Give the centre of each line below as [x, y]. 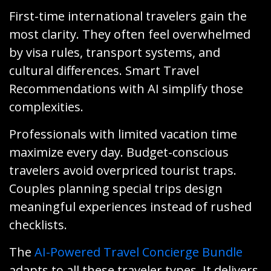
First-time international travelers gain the [128, 16]
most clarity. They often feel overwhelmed [130, 34]
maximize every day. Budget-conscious [119, 152]
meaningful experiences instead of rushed [130, 206]
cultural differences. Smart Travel [104, 70]
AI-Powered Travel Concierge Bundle [139, 252]
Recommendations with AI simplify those [126, 88]
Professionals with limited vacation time [123, 134]
